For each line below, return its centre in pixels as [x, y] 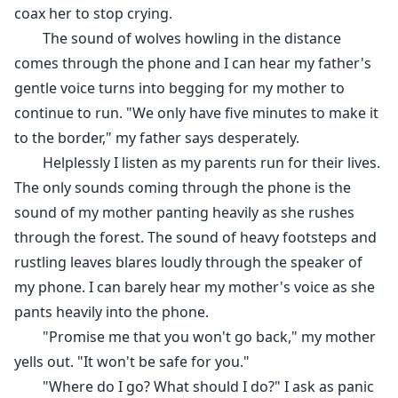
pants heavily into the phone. [115, 312]
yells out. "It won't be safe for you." [135, 362]
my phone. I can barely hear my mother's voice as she [195, 287]
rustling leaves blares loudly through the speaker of [188, 263]
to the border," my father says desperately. [160, 138]
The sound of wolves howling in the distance [178, 39]
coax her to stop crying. [100, 14]
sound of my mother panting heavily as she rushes [184, 213]
